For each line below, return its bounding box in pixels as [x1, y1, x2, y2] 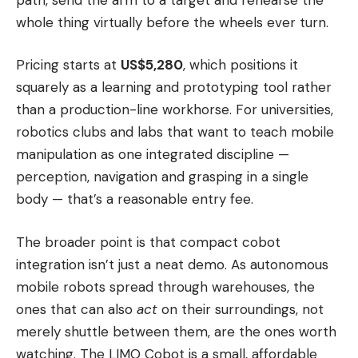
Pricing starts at [16, 56, 121, 74]
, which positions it [183, 56, 298, 74]
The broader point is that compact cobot [16, 233, 280, 251]
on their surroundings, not [157, 300, 324, 318]
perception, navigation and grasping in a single [16, 168, 308, 186]
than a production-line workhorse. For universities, [16, 101, 333, 119]
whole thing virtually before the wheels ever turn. [16, 13, 328, 31]
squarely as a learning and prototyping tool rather [16, 78, 332, 97]
